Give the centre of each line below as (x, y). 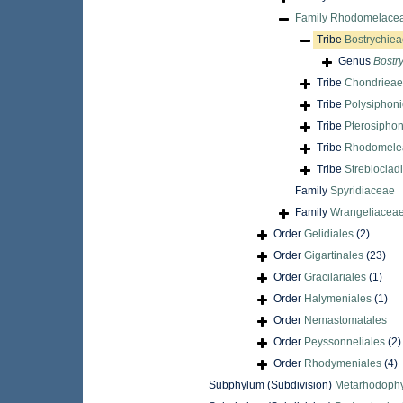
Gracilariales (335, 278)
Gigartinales (334, 256)
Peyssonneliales (345, 342)
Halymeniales (338, 299)
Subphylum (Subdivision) (272, 385)
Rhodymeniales (343, 364)
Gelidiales (329, 234)
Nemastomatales (345, 321)
